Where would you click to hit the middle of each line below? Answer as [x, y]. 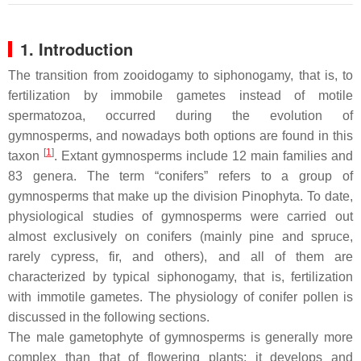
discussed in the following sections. [109, 317]
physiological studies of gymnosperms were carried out [180, 216]
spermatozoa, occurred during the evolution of [180, 116]
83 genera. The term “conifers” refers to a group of [180, 176]
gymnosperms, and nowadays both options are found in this [180, 136]
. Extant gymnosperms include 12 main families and [203, 156]
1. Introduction [77, 49]
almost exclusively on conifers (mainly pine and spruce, [180, 237]
